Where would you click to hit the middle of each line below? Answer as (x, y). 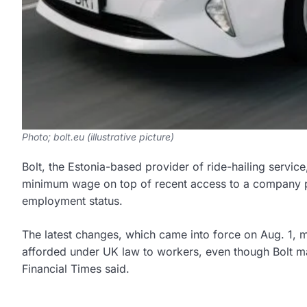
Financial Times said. (76, 269)
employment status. (72, 201)
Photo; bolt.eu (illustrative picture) (98, 137)
